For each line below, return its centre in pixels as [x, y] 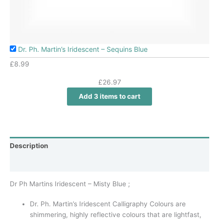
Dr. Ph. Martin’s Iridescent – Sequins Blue [83, 49]
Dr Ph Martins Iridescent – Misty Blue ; [70, 184]
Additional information [47, 163]
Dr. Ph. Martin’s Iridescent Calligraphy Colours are [108, 204]
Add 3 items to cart [109, 97]
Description [29, 145]
